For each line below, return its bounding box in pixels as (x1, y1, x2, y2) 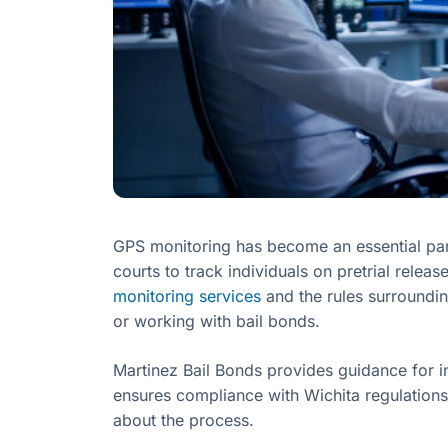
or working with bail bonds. (113, 311, 320, 332)
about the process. (113, 410, 254, 431)
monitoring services (113, 286, 261, 307)
